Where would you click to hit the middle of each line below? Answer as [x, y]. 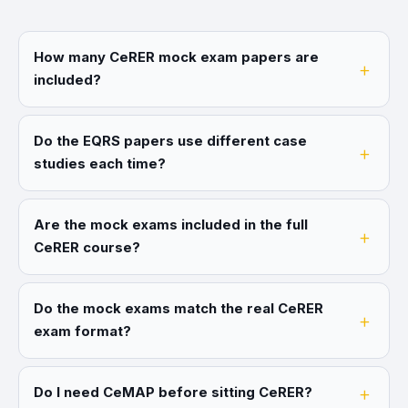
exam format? [82, 331]
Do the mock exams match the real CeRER [178, 309]
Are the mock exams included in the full [171, 225]
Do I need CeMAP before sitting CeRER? [173, 393]
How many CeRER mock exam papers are [176, 57]
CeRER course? [87, 248]
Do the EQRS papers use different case [170, 141]
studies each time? [100, 164]
